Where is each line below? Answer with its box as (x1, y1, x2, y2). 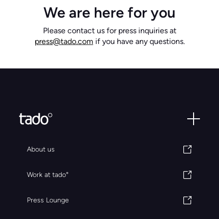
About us (27, 145, 55, 153)
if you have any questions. (93, 36, 185, 46)
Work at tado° (27, 170, 68, 179)
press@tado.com (34, 36, 93, 46)
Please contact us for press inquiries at (43, 25, 176, 35)
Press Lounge (27, 196, 69, 204)
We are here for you (44, 3, 175, 22)
